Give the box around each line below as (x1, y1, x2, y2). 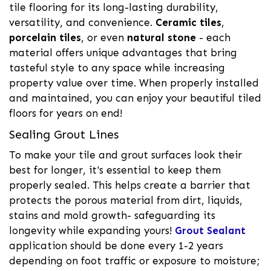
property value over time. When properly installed (9, 76, 259, 89)
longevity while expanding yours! (9, 224, 175, 237)
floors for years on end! (9, 106, 122, 119)
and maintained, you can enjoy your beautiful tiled (9, 91, 261, 104)
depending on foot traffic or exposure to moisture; (9, 254, 260, 267)
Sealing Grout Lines (9, 126, 119, 142)
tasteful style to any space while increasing (9, 61, 225, 74)
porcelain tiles (9, 31, 81, 44)
